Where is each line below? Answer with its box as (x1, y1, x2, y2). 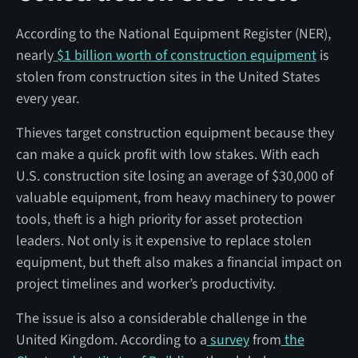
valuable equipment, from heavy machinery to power (15, 187, 335, 208)
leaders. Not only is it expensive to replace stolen (15, 230, 312, 251)
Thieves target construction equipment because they (15, 122, 334, 143)
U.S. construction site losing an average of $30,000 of (15, 165, 333, 186)
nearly (15, 45, 54, 66)
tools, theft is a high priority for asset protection (15, 209, 303, 229)
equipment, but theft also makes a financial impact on (15, 252, 342, 272)
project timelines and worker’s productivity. (15, 273, 276, 294)
